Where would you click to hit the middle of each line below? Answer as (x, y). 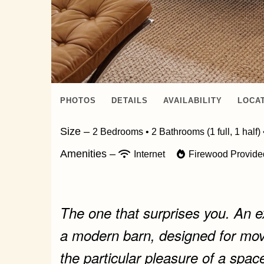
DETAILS (130, 100)
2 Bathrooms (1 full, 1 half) (206, 131)
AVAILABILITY (193, 100)
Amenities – (89, 154)
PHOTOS (78, 100)
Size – (76, 131)
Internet (149, 154)
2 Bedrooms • (122, 131)
